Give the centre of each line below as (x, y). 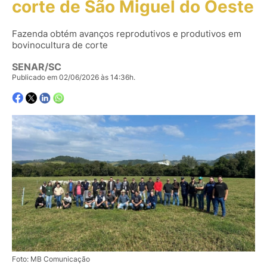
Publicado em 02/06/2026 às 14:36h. (74, 77)
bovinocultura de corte (60, 45)
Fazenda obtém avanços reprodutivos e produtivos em (127, 33)
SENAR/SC (37, 67)
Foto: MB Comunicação (51, 259)
